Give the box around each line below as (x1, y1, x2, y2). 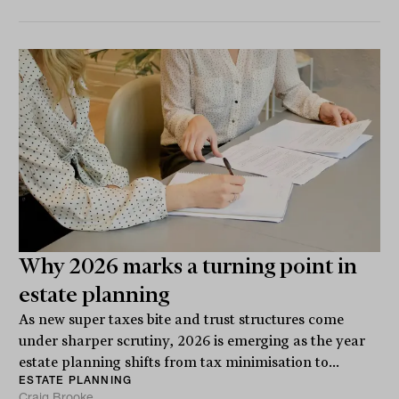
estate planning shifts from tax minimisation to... (19, 354, 340, 371)
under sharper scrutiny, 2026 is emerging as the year (19, 333, 366, 350)
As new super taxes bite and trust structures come (19, 312, 345, 329)
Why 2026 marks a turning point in (19, 254, 358, 280)
